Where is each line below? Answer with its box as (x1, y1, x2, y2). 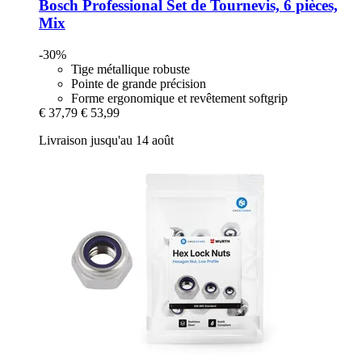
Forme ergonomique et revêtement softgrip (71, 90, 288, 105)
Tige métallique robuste (71, 61, 190, 76)
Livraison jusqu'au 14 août (39, 133, 174, 147)
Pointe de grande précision (71, 76, 206, 90)
